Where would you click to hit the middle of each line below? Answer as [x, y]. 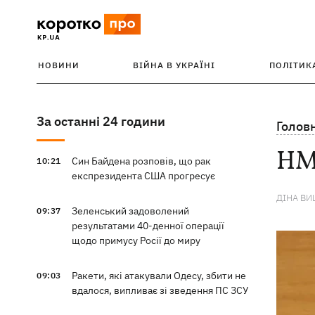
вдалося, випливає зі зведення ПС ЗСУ [160, 290]
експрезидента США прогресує [143, 176]
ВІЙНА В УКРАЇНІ [174, 65]
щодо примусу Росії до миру [136, 240]
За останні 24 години [101, 121]
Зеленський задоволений [130, 211]
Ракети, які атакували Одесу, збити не [159, 276]
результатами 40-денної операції [148, 226]
